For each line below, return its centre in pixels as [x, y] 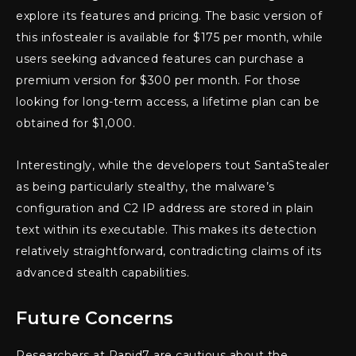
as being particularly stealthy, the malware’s [145, 187]
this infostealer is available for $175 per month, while [170, 38]
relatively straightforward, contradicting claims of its [169, 252]
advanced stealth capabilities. [103, 273]
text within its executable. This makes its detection [166, 230]
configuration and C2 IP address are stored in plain [165, 209]
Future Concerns [95, 319]
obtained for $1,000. [75, 124]
